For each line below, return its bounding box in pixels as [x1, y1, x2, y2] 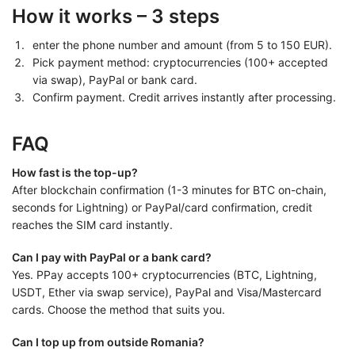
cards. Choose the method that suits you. [12, 302, 225, 316]
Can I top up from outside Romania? [12, 335, 204, 349]
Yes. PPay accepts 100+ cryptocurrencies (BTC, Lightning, [12, 267, 317, 281]
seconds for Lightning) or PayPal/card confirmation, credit [12, 200, 312, 214]
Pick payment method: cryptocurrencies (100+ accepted [32, 55, 328, 69]
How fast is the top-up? [12, 165, 138, 179]
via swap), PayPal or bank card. [32, 72, 197, 86]
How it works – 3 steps [12, 4, 219, 28]
